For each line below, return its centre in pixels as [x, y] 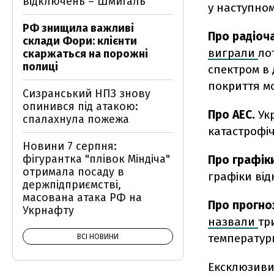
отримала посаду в [73, 172]
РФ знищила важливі [78, 28]
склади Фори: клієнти [80, 41]
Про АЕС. [231, 115]
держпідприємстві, [72, 185]
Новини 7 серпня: [70, 146]
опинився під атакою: [80, 106]
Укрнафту [48, 210]
